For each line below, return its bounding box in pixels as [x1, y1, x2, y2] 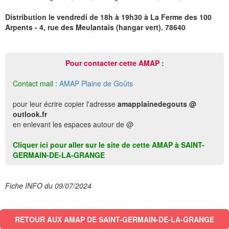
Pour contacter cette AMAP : [65, 58, 164, 68]
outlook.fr [13, 109, 47, 119]
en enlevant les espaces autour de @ [13, 119, 133, 129]
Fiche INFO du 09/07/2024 [5, 180, 91, 191]
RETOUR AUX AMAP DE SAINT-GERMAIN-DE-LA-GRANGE [15, 214, 214, 224]
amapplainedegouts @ [118, 99, 196, 109]
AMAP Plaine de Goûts [59, 78, 133, 88]
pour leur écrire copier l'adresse [13, 99, 118, 109]
